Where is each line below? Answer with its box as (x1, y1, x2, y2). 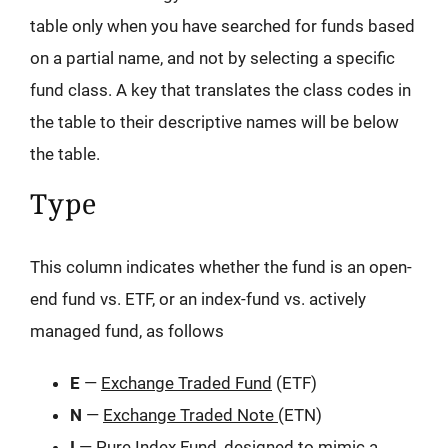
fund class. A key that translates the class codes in (30, 80, 411, 101)
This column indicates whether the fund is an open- (30, 257, 412, 278)
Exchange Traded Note (103, 405, 278, 426)
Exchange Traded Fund (101, 373, 272, 394)
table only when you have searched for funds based (30, 16, 415, 37)
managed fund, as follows (30, 321, 224, 342)
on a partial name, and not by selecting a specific (30, 48, 395, 69)
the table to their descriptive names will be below (30, 112, 399, 133)
